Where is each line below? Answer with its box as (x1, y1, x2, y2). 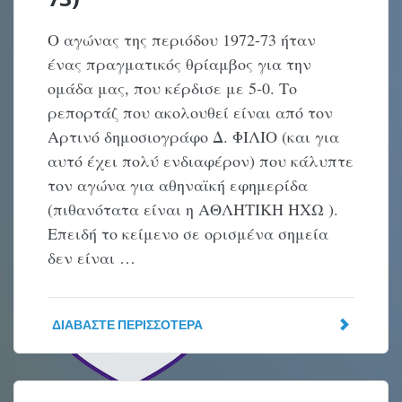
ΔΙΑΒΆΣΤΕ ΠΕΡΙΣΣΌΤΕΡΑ (52, 317, 204, 332)
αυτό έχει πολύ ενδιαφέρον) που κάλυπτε (48, 150, 354, 171)
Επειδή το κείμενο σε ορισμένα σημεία (48, 223, 329, 244)
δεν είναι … (48, 247, 136, 268)
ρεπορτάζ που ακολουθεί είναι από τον (48, 101, 334, 123)
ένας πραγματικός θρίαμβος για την (48, 53, 312, 74)
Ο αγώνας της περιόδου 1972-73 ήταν (48, 29, 317, 50)
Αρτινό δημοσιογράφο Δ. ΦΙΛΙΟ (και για (48, 126, 340, 147)
